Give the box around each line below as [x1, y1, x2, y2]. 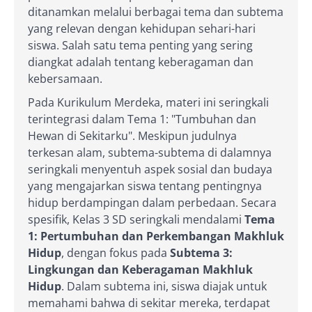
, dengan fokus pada [61, 245, 170, 260]
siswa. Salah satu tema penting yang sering [28, 38, 253, 53]
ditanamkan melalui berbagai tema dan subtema [28, 4, 283, 19]
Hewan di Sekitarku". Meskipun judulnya [28, 128, 237, 143]
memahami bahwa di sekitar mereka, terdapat [28, 295, 270, 311]
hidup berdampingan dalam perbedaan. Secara [28, 195, 276, 210]
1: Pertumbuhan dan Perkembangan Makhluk [28, 228, 284, 244]
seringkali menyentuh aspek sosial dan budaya [28, 162, 272, 177]
